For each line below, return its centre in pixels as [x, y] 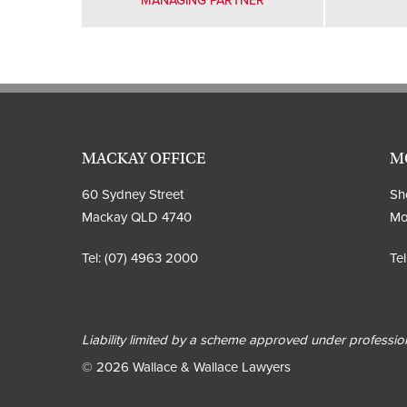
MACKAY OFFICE [144, 158]
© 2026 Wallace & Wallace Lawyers [186, 367]
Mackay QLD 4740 [137, 217]
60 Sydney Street [133, 194]
